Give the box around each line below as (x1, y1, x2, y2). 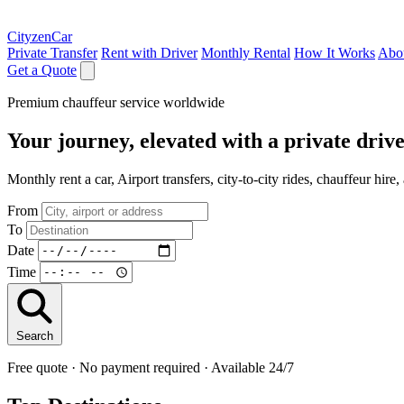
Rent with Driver (101, 45, 197, 60)
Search (16, 328, 53, 343)
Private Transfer (7, 45, 97, 60)
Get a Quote (7, 62, 77, 78)
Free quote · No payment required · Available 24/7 (7, 359, 294, 375)
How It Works (294, 45, 375, 60)
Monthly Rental (201, 45, 290, 60)
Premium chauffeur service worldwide (7, 95, 225, 110)
